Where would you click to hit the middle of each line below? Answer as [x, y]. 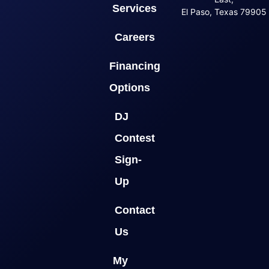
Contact [134, 210]
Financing [134, 66]
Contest [134, 138]
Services [134, 9]
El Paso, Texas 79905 [224, 12]
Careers [134, 38]
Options [129, 88]
